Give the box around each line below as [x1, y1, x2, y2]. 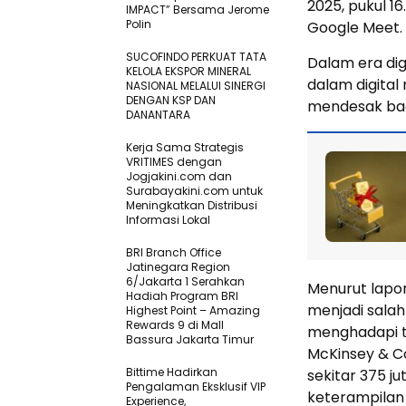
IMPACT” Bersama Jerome [126, 2, 269, 17]
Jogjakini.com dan [126, 169, 232, 184]
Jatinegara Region [126, 259, 230, 275]
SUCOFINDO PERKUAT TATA [126, 49, 266, 64]
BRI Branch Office [126, 245, 221, 260]
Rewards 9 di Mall [126, 317, 224, 333]
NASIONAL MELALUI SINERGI [126, 78, 266, 93]
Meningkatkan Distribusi [126, 198, 257, 213]
